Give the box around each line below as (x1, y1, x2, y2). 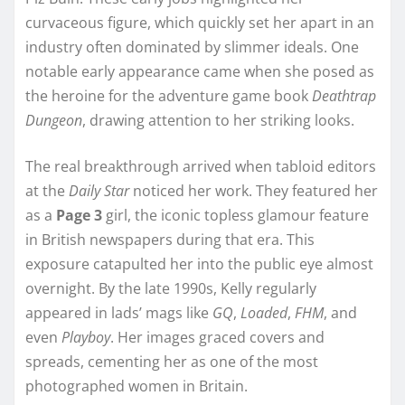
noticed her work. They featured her (129, 180, 378, 201)
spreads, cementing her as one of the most (25, 351, 318, 372)
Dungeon (25, 109, 82, 130)
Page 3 (56, 204, 102, 225)
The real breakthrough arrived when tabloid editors (25, 155, 376, 176)
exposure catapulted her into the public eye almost (25, 253, 373, 274)
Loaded (240, 302, 287, 323)
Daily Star (69, 180, 129, 201)
